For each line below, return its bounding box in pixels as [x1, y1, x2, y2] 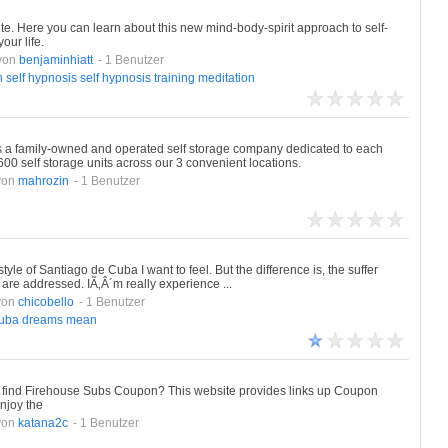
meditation [197, 71, 255, 85]
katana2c [17, 416, 68, 430]
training [153, 71, 195, 85]
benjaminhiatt [18, 53, 93, 67]
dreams [21, 313, 63, 327]
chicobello [17, 295, 74, 309]
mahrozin [17, 174, 69, 188]
